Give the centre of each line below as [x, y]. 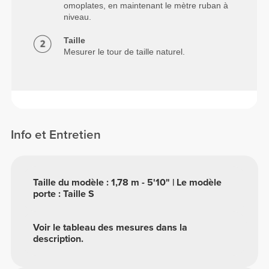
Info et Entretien [56, 135]
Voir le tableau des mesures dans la [110, 228]
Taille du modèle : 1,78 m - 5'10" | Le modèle [128, 183]
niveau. [78, 17]
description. [59, 239]
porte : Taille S [64, 194]
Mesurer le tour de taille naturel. [125, 51]
